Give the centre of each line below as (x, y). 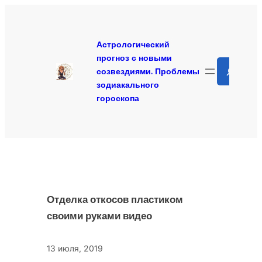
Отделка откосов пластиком (115, 200)
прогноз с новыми (135, 58)
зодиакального (128, 85)
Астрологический (133, 44)
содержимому (34, 39)
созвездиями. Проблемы (148, 71)
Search (230, 64)
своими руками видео (99, 216)
